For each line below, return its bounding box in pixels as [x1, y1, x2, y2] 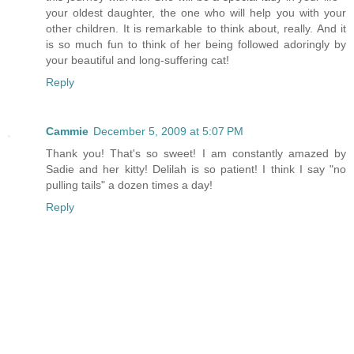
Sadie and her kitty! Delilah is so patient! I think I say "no [46, 162, 346, 175]
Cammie [46, 124, 88, 137]
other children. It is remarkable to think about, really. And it [46, 21, 346, 35]
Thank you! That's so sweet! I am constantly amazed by [46, 146, 346, 160]
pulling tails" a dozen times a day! [46, 178, 213, 191]
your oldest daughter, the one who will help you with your [46, 6, 346, 19]
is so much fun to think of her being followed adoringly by [46, 37, 346, 51]
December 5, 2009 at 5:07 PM [93, 124, 243, 137]
